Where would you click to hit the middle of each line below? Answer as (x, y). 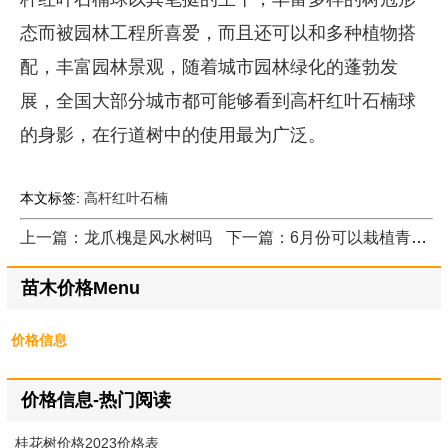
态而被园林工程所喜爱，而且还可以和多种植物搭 (217, 32)
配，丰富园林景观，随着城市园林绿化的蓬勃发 (208, 66)
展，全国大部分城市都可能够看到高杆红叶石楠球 (217, 100)
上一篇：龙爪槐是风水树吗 (115, 238)
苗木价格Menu (80, 288)
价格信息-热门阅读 (95, 400)
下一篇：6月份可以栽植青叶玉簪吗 (419, 238)
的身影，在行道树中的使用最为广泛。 (172, 134)
